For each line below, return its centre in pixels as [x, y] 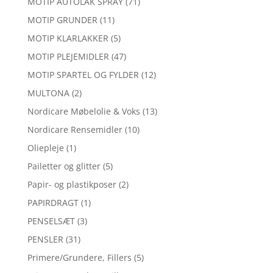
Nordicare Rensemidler [75, 130]
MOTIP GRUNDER [62, 20]
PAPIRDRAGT [53, 203]
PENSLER [45, 239]
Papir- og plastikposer [72, 185]
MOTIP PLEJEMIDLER [68, 57]
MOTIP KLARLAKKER [68, 38]
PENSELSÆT [51, 221]
